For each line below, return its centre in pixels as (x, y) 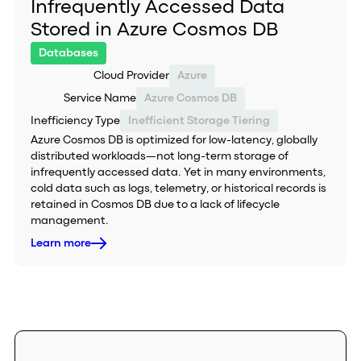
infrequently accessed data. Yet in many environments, (178, 172)
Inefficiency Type (75, 121)
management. (69, 221)
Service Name (100, 98)
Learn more (60, 243)
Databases (68, 53)
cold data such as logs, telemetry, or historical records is (178, 189)
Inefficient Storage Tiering (199, 121)
